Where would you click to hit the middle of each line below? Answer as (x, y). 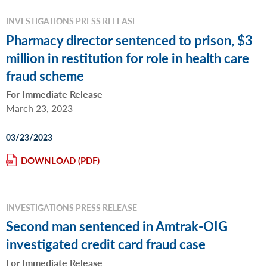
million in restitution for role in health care (128, 58)
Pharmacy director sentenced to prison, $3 (129, 40)
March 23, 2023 (39, 108)
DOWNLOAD (48, 160)
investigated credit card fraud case (106, 244)
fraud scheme (45, 75)
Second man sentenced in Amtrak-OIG (117, 226)
